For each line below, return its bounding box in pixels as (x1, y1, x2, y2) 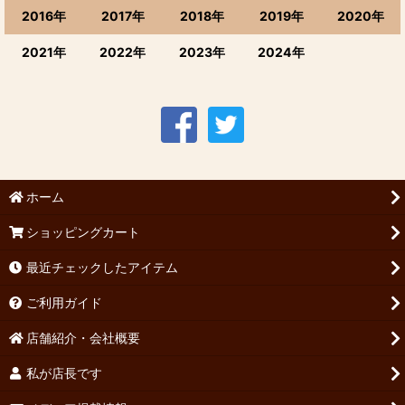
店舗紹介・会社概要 (26, 330, 141, 345)
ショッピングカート (26, 224, 141, 240)
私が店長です (26, 365, 103, 381)
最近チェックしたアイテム (26, 259, 179, 275)
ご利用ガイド (26, 295, 103, 310)
